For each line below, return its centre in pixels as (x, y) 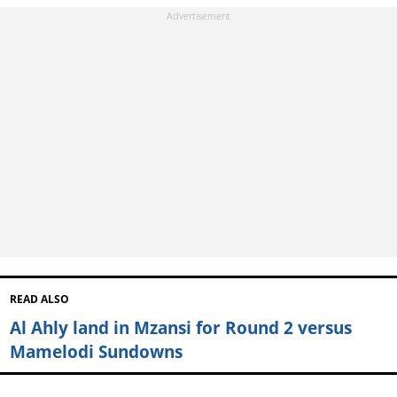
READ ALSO (39, 299)
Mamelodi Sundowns (96, 351)
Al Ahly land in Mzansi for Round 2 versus (180, 327)
